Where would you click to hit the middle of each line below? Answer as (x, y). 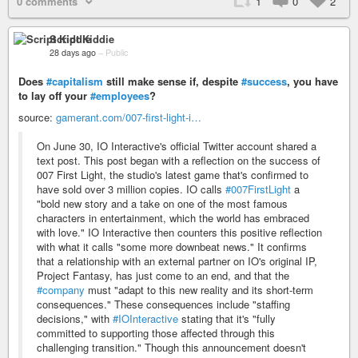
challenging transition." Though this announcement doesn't (171, 348)
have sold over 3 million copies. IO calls (131, 189)
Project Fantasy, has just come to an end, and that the (163, 276)
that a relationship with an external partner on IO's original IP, (177, 261)
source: (37, 117)
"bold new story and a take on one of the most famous (162, 204)
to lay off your (54, 96)
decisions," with (75, 319)
